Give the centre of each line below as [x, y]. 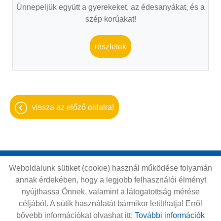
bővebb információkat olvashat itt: [75, 215]
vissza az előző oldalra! [73, 107]
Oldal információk [62, 173]
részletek [110, 46]
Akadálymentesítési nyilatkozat [110, 207]
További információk [170, 215]
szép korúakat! [110, 19]
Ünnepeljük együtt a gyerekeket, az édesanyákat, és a [110, 7]
